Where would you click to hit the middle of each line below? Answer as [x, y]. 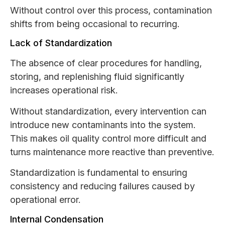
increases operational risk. [64, 90]
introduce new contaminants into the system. [103, 125]
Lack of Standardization [61, 43]
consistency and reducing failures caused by [102, 186]
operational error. [45, 200]
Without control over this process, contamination [111, 11]
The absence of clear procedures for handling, [106, 63]
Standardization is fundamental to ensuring [99, 173]
